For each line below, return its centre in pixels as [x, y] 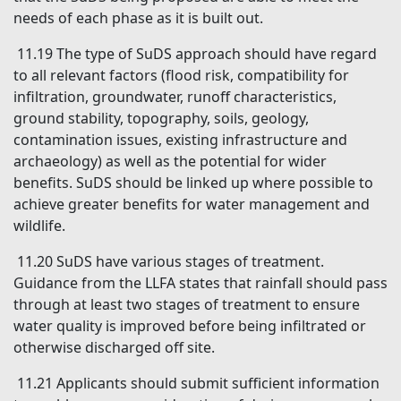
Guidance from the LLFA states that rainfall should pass [200, 283]
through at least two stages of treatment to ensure [187, 305]
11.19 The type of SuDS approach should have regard [197, 54]
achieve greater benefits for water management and [192, 205]
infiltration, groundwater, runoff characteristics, [175, 97]
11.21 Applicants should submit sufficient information [198, 384]
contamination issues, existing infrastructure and [180, 140]
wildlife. [39, 226]
